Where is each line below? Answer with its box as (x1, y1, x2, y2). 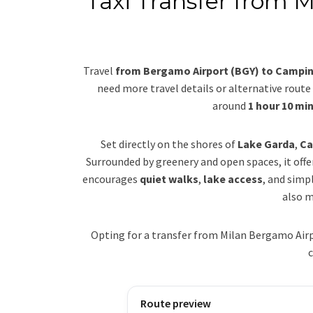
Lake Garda (237, 136, 295, 151)
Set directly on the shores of (100, 136, 238, 151)
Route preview (140, 296, 211, 310)
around (212, 98, 248, 112)
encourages (82, 171, 140, 186)
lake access (203, 171, 263, 186)
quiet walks (140, 171, 198, 186)
